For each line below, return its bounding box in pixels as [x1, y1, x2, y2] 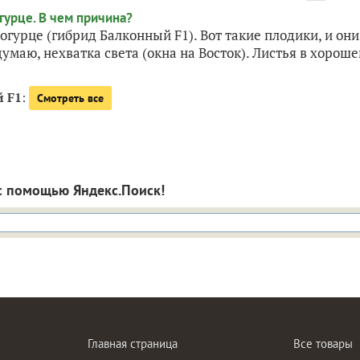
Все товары [292, 335, 353, 351]
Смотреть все [37, 90, 104, 105]
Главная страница [87, 335, 178, 351]
